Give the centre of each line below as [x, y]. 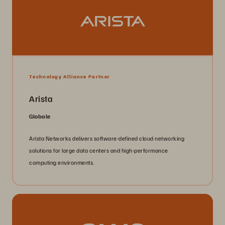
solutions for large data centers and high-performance [99, 150]
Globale [40, 116]
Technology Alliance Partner [70, 76]
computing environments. [62, 162]
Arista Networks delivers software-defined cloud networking [107, 138]
